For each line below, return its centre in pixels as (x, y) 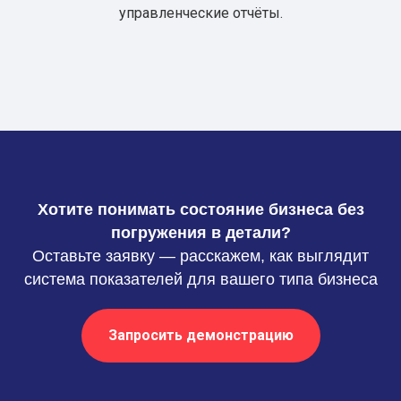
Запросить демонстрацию (200, 335)
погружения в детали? (200, 233)
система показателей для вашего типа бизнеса (200, 279)
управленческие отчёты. (200, 13)
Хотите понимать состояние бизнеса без (200, 209)
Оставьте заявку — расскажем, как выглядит (200, 256)
